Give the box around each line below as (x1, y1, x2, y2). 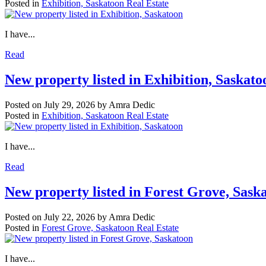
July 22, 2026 (44, 211, 95, 222)
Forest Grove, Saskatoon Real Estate (42, 222, 179, 233)
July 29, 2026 (44, 100, 95, 110)
